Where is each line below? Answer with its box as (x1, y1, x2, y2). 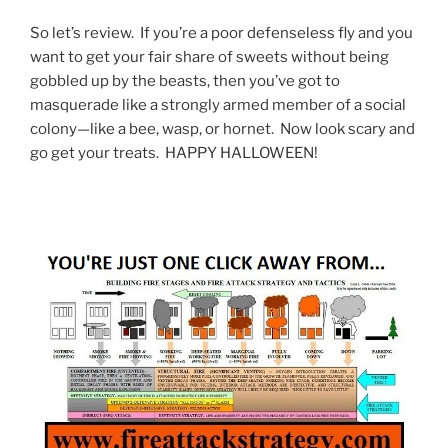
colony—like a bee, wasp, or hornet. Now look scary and (30, 119, 415, 138)
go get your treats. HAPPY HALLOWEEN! (30, 143, 318, 162)
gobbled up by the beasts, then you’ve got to (30, 71, 340, 90)
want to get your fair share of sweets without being (30, 47, 389, 66)
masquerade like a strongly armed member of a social (30, 95, 406, 114)
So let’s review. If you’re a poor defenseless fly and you (30, 23, 413, 42)
